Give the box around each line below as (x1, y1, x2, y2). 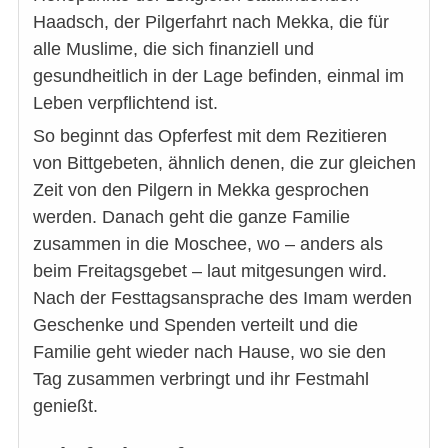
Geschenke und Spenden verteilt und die (33, 315, 358, 336)
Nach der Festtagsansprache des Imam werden (33, 288, 412, 309)
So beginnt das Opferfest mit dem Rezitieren (33, 126, 387, 147)
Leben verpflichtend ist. (33, 93, 218, 114)
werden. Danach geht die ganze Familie (33, 207, 350, 228)
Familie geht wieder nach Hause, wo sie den (33, 342, 386, 363)
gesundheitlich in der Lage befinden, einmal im (33, 66, 404, 87)
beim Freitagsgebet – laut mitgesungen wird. (33, 261, 387, 282)
